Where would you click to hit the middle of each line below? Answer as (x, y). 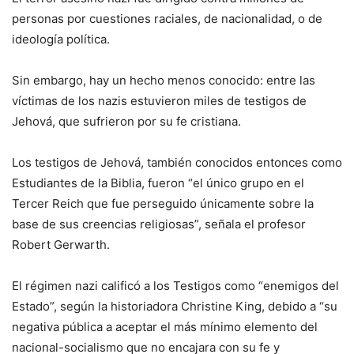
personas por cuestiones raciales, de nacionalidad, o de (167, 19)
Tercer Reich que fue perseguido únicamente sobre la (163, 204)
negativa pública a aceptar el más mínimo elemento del (165, 327)
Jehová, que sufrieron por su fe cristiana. (126, 122)
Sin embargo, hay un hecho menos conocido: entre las (164, 81)
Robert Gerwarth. (61, 245)
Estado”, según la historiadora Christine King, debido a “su (175, 307)
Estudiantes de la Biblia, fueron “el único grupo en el (158, 183)
